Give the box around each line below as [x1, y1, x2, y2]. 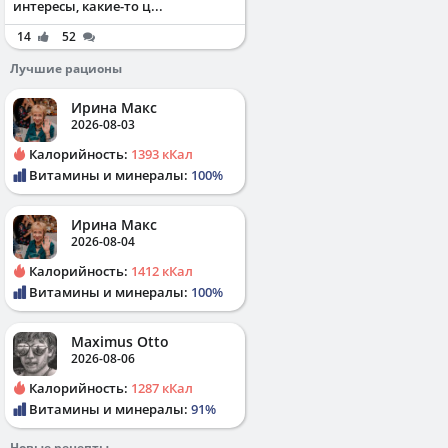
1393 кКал [131, 144, 193, 163]
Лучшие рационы [10, 59, 122, 77]
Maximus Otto [71, 331, 169, 351]
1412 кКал [131, 261, 193, 280]
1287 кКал [131, 378, 193, 397]
